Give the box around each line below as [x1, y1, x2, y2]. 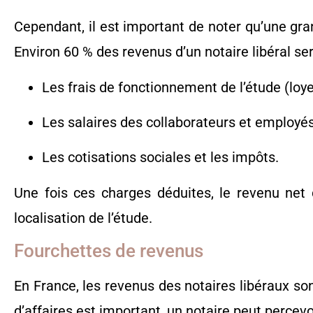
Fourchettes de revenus [14, 240, 203, 262]
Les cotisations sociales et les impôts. [42, 149, 279, 166]
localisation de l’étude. [14, 209, 152, 226]
